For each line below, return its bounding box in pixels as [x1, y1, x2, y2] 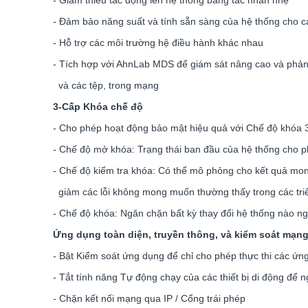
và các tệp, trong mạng [53, 80, 159, 91]
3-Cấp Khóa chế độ [53, 101, 143, 112]
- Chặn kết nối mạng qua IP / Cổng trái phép [53, 293, 245, 304]
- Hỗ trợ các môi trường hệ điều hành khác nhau [53, 37, 263, 48]
